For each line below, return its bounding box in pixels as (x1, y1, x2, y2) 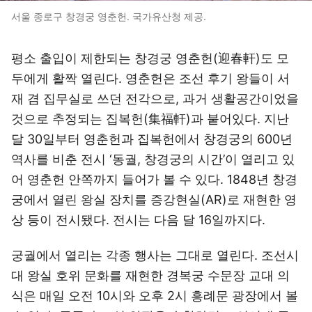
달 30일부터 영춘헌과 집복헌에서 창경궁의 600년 (11, 132, 292, 146)
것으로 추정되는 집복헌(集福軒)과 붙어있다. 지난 (11, 111, 289, 126)
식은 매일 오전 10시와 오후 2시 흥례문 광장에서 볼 (11, 288, 298, 303)
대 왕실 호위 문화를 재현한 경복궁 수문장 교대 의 (11, 268, 290, 283)
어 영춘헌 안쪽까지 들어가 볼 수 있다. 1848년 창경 (11, 172, 297, 187)
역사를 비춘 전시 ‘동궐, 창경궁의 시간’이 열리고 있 (11, 152, 295, 166)
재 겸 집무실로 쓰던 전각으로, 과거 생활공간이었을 (11, 91, 299, 106)
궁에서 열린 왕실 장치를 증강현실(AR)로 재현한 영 (11, 192, 297, 207)
